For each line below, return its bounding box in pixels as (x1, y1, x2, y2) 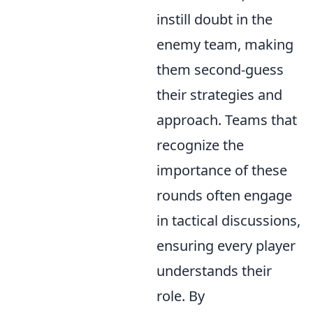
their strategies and (156, 85, 282, 105)
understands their (156, 261, 272, 281)
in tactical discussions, (156, 211, 300, 231)
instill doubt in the (156, 10, 272, 29)
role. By (156, 286, 205, 306)
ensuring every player (156, 236, 296, 256)
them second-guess (156, 60, 284, 80)
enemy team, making (156, 35, 293, 54)
